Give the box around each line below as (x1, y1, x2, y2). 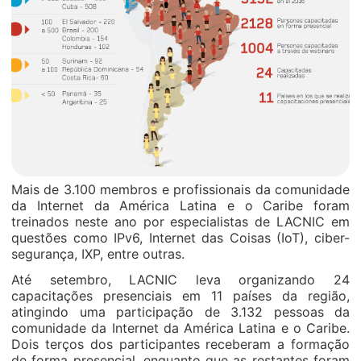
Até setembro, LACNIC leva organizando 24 (11, 272, 350, 288)
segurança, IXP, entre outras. (11, 246, 185, 262)
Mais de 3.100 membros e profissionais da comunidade (11, 181, 350, 197)
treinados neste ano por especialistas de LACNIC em (11, 214, 350, 230)
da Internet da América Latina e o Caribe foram (11, 197, 350, 214)
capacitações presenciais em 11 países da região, (11, 288, 350, 304)
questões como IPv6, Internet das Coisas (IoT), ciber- (11, 230, 350, 246)
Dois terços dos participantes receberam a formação (11, 336, 350, 352)
